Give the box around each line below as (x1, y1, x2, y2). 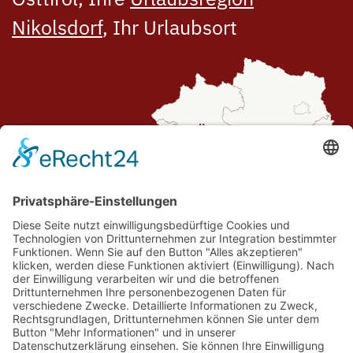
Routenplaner (12, 318, 89, 334)
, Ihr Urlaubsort (102, 13, 237, 40)
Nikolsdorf (12, 13, 102, 40)
